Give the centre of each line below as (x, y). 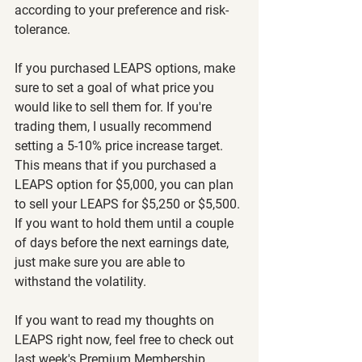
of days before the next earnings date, (123, 243)
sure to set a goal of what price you (116, 88)
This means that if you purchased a (117, 165)
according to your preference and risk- (122, 10)
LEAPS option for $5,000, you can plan (126, 185)
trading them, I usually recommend (115, 126)
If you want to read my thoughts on (116, 320)
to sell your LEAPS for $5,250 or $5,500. (129, 204)
